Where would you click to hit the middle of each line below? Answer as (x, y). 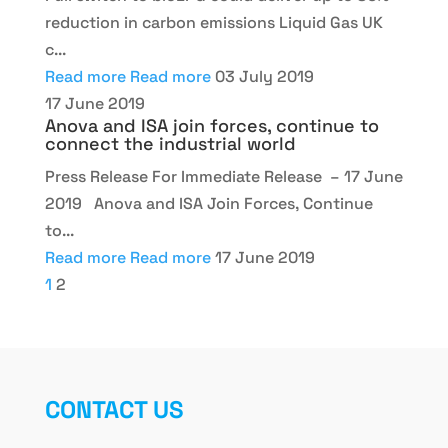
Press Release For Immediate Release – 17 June (223, 176)
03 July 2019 (264, 76)
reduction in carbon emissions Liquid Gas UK (213, 22)
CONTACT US (114, 409)
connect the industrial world (170, 143)
